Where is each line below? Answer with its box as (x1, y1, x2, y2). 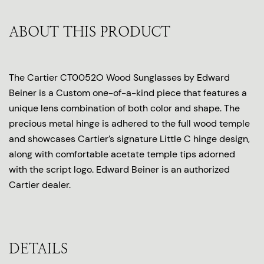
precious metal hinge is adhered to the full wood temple (9, 117, 250, 130)
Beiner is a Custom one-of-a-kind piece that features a (9, 87, 247, 99)
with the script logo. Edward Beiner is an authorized (9, 163, 230, 176)
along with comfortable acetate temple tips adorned (9, 148, 235, 160)
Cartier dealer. (9, 179, 71, 191)
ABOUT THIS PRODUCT (9, 24, 170, 40)
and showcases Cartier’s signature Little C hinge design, (9, 133, 250, 145)
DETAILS (9, 240, 68, 257)
